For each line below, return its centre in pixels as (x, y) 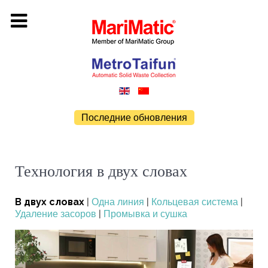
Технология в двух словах (101, 171)
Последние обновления (134, 118)
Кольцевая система (195, 202)
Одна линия (118, 202)
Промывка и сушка (145, 214)
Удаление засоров (56, 214)
